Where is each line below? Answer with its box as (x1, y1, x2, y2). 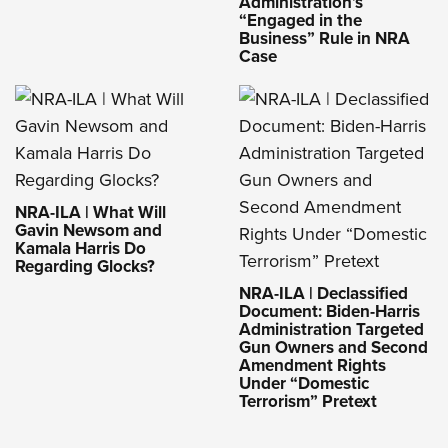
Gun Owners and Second (239, 335, 428, 360)
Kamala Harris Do (15, 236, 146, 261)
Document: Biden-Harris (239, 299, 420, 324)
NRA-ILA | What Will (15, 200, 166, 225)
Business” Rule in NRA (239, 26, 410, 51)
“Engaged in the (239, 8, 362, 33)
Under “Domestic (239, 371, 369, 396)
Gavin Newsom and (15, 218, 162, 243)
